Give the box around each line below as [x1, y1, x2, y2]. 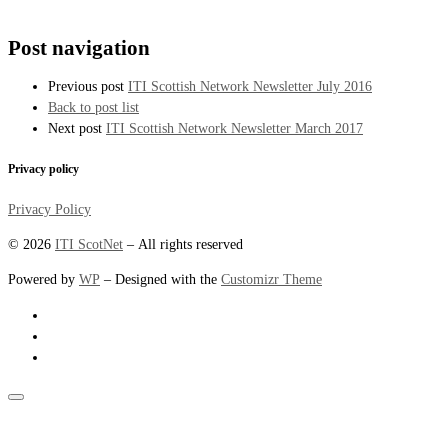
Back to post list [48, 99, 139, 116]
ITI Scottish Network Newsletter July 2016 [128, 78, 372, 95]
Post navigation [8, 35, 150, 60]
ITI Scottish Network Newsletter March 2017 [106, 120, 363, 137]
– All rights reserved [123, 236, 243, 253]
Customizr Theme [221, 271, 322, 288]
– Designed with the [100, 271, 221, 288]
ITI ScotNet [55, 236, 123, 253]
